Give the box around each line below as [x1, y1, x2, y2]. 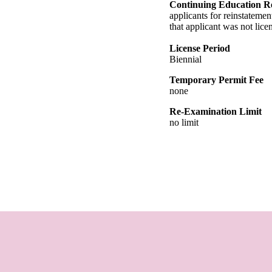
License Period [169, 42, 230, 53]
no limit [169, 117, 199, 127]
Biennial [169, 53, 202, 64]
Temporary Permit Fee [169, 74, 263, 85]
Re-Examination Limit [169, 106, 262, 117]
